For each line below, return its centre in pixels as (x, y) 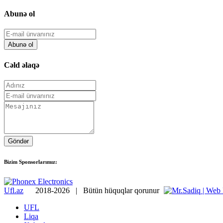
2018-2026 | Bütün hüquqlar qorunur (92, 190)
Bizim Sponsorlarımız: (31, 162)
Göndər (18, 141)
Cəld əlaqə (22, 65)
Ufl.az (14, 190)
